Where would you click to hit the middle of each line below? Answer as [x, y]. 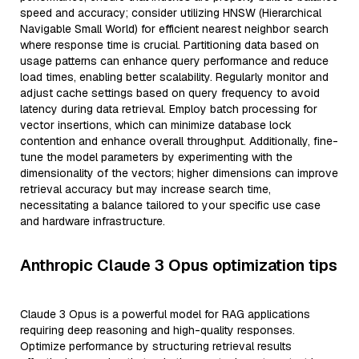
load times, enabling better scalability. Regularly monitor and [174, 77]
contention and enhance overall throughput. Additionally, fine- [179, 141]
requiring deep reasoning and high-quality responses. [157, 330]
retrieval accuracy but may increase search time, [145, 189]
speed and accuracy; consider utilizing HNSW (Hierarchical [171, 13]
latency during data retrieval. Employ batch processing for [169, 109]
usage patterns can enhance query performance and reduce [174, 61]
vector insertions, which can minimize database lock [156, 125]
